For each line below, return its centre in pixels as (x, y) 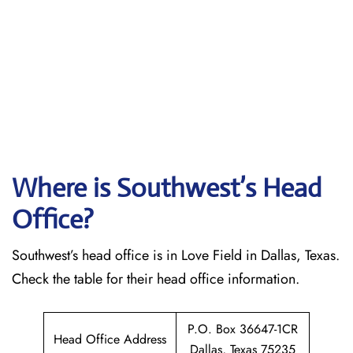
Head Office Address (110, 339)
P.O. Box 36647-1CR (243, 329)
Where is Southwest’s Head (167, 188)
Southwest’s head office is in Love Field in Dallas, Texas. (176, 255)
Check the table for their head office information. (158, 279)
